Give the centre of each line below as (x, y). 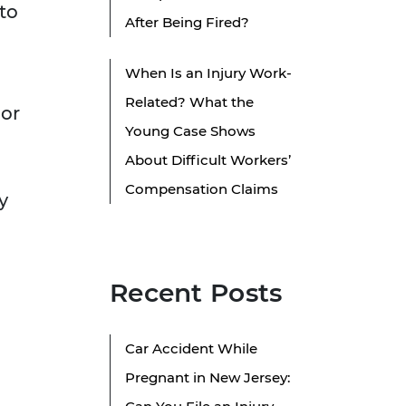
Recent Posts (196, 293)
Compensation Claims (202, 189)
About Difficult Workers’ (208, 160)
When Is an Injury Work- (208, 73)
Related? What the (189, 102)
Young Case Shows (190, 131)
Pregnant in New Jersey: (208, 378)
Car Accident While (191, 349)
